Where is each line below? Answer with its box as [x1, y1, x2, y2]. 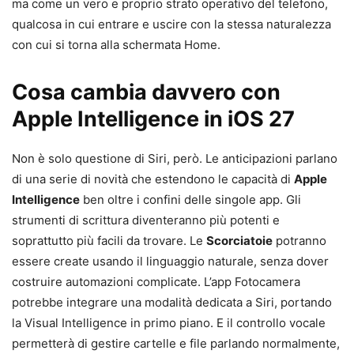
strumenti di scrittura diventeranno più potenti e [12, 212, 280, 228]
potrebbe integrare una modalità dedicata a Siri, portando [12, 294, 332, 310]
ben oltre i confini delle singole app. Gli [80, 191, 301, 207]
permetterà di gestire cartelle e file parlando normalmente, [12, 335, 340, 351]
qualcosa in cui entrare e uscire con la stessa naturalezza [12, 16, 331, 32]
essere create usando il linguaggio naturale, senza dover [12, 253, 329, 269]
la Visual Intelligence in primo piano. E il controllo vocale [12, 314, 326, 330]
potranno [273, 232, 326, 248]
